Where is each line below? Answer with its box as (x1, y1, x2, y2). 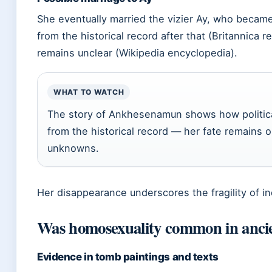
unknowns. (47, 142, 99, 155)
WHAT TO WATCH (53, 87, 124, 97)
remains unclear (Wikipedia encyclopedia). (37, 47, 237, 59)
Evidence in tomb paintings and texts (37, 251, 219, 263)
